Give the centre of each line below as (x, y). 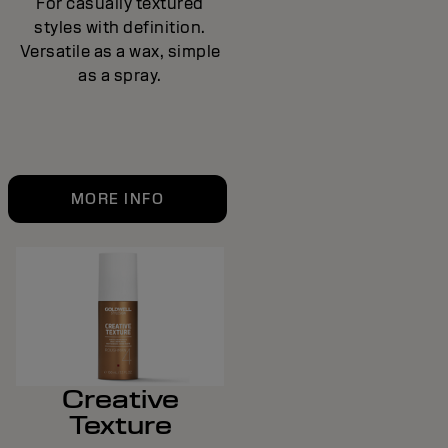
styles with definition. (120, 28)
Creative (120, 399)
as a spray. (120, 76)
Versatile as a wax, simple (120, 52)
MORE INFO (117, 199)
